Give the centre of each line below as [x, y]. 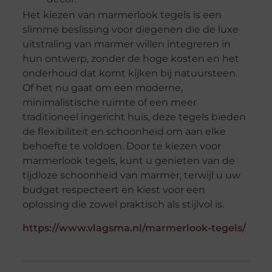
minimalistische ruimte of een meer [109, 103]
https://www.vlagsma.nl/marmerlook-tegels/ [134, 228]
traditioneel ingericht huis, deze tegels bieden [134, 117]
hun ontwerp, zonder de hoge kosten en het [131, 59]
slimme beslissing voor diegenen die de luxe [130, 30]
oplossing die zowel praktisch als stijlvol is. [123, 205]
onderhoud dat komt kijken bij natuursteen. [130, 73]
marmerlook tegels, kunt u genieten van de [128, 161]
